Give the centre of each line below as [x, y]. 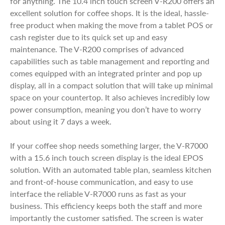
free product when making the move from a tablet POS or [111, 25]
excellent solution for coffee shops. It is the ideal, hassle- [109, 13]
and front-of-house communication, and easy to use [101, 182]
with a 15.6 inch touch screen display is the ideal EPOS [107, 157]
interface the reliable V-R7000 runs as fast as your [98, 194]
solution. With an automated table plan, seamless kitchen [111, 170]
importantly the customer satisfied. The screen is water [107, 218]
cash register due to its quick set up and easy [89, 37]
